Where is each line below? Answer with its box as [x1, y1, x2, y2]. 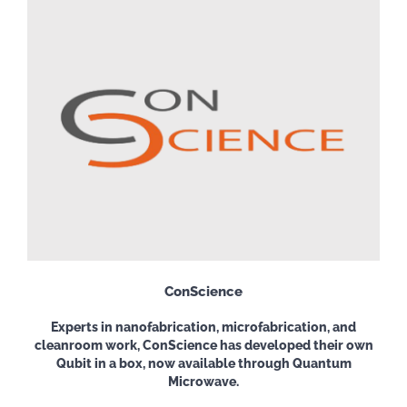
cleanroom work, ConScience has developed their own [34, 337, 373, 352]
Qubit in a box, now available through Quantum [55, 355, 352, 371]
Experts [51, 319, 101, 334]
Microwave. [168, 373, 239, 389]
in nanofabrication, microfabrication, [101, 319, 333, 334]
